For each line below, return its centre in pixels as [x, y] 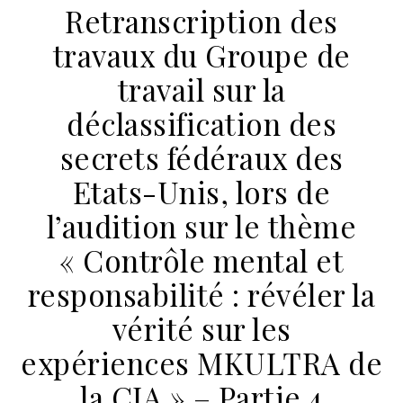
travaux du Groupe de [201, 54]
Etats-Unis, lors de [201, 191]
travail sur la [201, 89]
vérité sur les [201, 328]
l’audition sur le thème [201, 225]
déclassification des [201, 123]
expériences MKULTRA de [201, 362]
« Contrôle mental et [201, 260]
